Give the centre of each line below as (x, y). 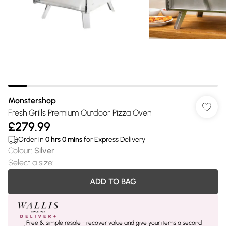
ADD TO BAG (113, 181)
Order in (32, 139)
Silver (44, 151)
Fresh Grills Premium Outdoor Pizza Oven (80, 113)
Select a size (30, 163)
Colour (19, 151)
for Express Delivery (114, 139)
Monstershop (32, 101)
